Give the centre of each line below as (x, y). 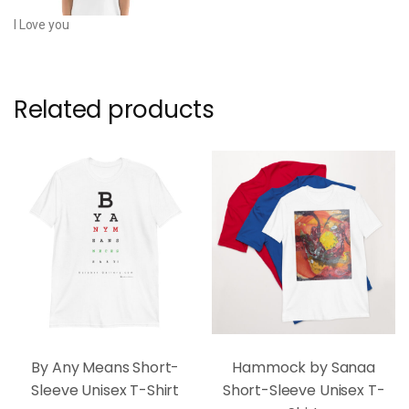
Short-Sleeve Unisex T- (304, 390)
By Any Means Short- (105, 367)
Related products (114, 109)
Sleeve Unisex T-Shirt (105, 390)
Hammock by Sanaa (304, 367)
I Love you (42, 24)
